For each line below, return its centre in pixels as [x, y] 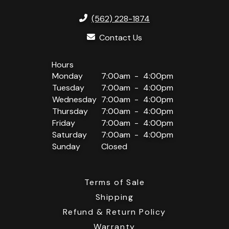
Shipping [114, 197]
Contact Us [121, 38]
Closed [114, 147]
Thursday [70, 111]
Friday [64, 123]
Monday [67, 76]
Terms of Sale [114, 182]
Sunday [66, 147]
